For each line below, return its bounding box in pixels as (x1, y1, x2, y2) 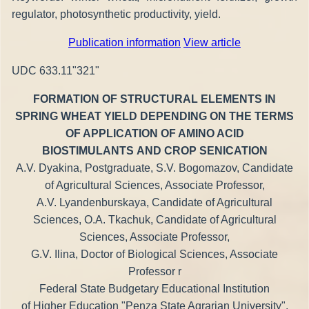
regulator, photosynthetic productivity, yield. (12, 8, 221, 20)
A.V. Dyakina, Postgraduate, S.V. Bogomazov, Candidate (16, 161, 293, 174)
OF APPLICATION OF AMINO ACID (65, 127, 244, 139)
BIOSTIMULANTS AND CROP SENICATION (41, 144, 268, 157)
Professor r (128, 265, 181, 277)
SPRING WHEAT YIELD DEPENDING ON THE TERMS (15, 110, 294, 122)
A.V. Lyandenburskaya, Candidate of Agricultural (37, 196, 272, 208)
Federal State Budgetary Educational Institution (39, 282, 270, 295)
